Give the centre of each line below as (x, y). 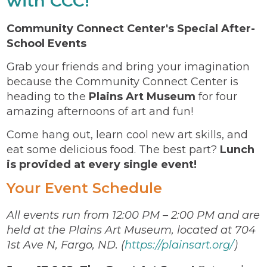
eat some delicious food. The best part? (113, 149)
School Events (46, 43)
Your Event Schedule (84, 188)
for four (216, 96)
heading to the (48, 96)
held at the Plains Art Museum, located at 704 (131, 230)
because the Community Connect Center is (122, 81)
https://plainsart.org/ (179, 245)
